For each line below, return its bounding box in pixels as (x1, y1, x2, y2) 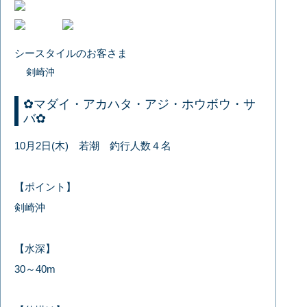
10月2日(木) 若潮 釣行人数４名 (14, 139, 172, 151)
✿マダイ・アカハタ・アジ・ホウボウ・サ (23, 97, 256, 111)
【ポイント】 (14, 180, 77, 193)
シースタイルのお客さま (14, 47, 128, 59)
